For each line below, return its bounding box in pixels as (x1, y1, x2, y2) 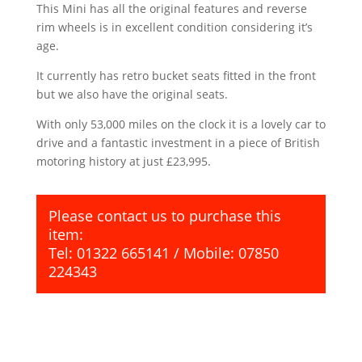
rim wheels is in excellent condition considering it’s (36, 19, 313, 36)
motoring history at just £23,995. (36, 154, 211, 170)
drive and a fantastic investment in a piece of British (36, 135, 320, 151)
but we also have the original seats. (36, 86, 228, 103)
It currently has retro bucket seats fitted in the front (36, 68, 316, 84)
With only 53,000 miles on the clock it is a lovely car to (36, 116, 326, 133)
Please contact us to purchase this (48, 206, 281, 226)
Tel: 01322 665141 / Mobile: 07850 (48, 243, 279, 263)
